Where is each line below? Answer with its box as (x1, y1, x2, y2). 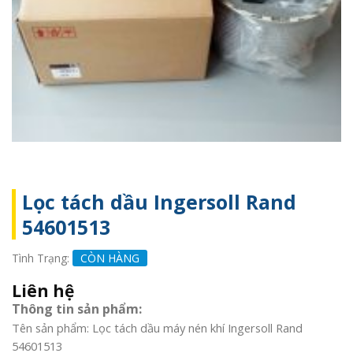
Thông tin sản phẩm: (12, 299, 142, 318)
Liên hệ (12, 279, 74, 302)
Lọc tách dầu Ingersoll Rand (22, 188, 296, 216)
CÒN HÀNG (80, 250, 139, 266)
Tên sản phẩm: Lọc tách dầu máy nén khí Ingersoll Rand (12, 319, 303, 336)
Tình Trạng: (12, 250, 72, 266)
